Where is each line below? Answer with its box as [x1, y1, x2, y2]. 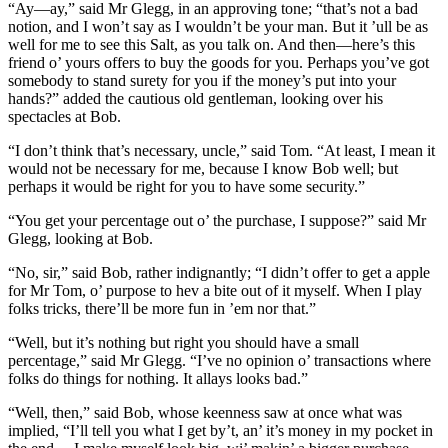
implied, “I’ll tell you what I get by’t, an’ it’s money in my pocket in [8, 421, 433, 439]
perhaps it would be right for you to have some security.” [8, 177, 365, 195]
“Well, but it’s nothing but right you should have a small [8, 333, 359, 351]
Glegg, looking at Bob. [8, 229, 153, 247]
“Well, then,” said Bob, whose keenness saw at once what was [8, 403, 402, 421]
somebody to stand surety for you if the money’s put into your [8, 71, 396, 89]
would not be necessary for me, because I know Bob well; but [8, 159, 398, 177]
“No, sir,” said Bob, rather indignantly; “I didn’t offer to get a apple [8, 263, 430, 281]
